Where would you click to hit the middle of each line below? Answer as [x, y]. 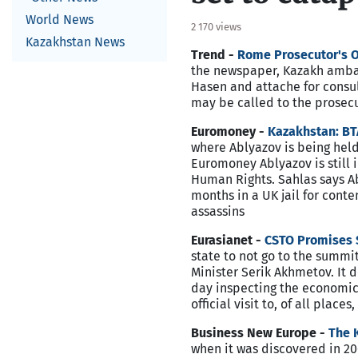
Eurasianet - [228, 240]
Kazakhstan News [75, 42]
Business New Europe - [260, 333]
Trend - [214, 55]
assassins [218, 211]
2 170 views [216, 27]
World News [60, 20]
